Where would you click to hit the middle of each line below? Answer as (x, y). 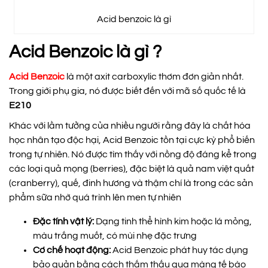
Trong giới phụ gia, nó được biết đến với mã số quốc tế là (127, 91)
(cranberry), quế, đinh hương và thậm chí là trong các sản (131, 183)
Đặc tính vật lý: (63, 221)
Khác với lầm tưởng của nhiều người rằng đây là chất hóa (130, 125)
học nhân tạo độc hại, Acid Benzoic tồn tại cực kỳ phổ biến (132, 140)
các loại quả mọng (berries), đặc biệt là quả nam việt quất (132, 168)
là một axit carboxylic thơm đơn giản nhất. (154, 76)
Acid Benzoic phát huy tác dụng (179, 250)
